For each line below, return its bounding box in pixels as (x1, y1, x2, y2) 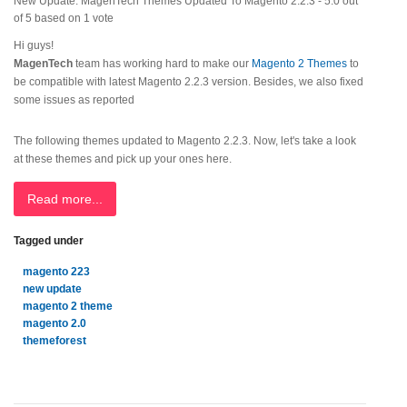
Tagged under (14, 234, 84, 247)
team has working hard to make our (75, 57, 252, 70)
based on (32, 12, 84, 25)
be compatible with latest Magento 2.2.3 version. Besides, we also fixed (14, 75, 363, 88)
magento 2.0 (23, 317, 86, 330)
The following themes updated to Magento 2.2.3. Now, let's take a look (14, 134, 356, 147)
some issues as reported (14, 94, 134, 106)
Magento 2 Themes (252, 57, 350, 70)
